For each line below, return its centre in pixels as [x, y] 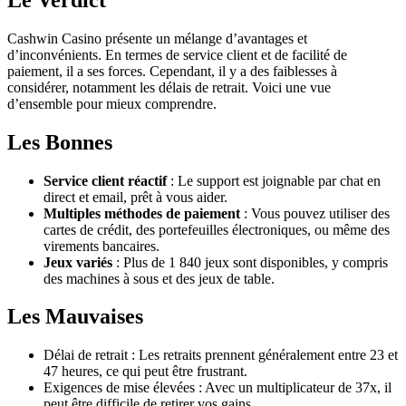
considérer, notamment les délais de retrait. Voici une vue [169, 87]
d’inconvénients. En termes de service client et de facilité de [177, 54]
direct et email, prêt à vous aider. [135, 197]
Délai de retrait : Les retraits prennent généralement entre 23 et [221, 355]
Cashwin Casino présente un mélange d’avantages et [157, 38]
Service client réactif [105, 180]
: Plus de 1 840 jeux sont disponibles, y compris [250, 262]
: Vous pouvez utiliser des [315, 213]
